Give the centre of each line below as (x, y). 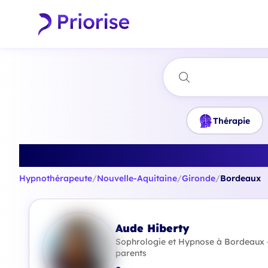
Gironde (199, 178)
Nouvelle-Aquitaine (137, 178)
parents (131, 253)
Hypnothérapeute (56, 178)
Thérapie (232, 121)
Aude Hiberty (153, 228)
